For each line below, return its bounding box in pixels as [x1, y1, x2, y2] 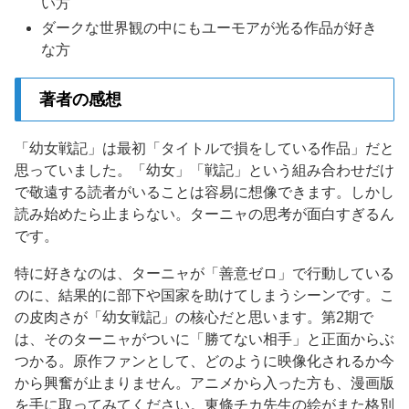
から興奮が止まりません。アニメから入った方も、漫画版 [15, 375, 394, 392]
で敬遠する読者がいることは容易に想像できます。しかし [15, 184, 394, 200]
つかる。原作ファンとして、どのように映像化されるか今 [15, 353, 394, 370]
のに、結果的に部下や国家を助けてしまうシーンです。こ [15, 288, 394, 304]
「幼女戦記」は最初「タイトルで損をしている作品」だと [15, 140, 394, 156]
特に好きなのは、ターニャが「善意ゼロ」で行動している [15, 266, 394, 282]
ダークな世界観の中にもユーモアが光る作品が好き [41, 20, 378, 37]
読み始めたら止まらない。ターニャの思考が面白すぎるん [15, 205, 394, 222]
